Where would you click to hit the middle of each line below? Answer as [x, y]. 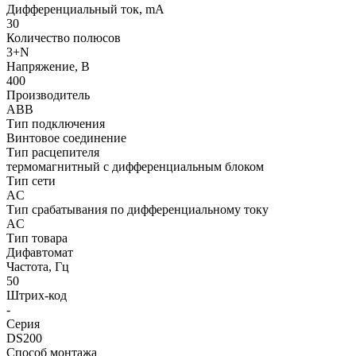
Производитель [48, 95]
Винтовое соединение [66, 137]
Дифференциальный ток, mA [85, 9]
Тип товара [37, 238]
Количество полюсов [64, 37]
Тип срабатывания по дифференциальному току [137, 209]
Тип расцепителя [53, 152]
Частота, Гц [38, 266]
